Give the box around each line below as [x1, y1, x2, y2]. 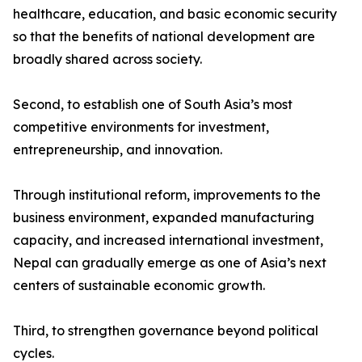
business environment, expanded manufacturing [13, 209, 314, 226]
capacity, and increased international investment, [13, 232, 323, 249]
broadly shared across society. [13, 51, 202, 68]
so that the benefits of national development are [13, 28, 315, 45]
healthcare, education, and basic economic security [13, 6, 337, 23]
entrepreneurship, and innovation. [13, 141, 222, 158]
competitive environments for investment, [13, 119, 269, 136]
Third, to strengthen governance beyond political [13, 322, 318, 339]
